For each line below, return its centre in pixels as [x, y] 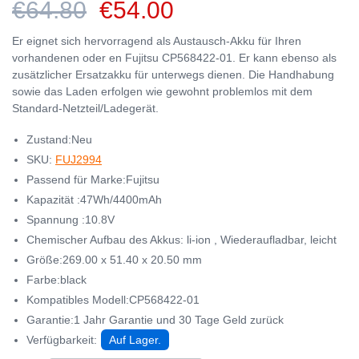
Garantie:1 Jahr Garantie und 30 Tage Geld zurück [155, 320]
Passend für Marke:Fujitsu [93, 179]
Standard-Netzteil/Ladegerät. [85, 108]
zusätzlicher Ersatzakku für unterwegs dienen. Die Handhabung [173, 75]
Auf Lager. [135, 340]
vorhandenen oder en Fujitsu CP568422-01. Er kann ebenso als [174, 58]
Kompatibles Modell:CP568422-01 [113, 300]
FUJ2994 [79, 159]
